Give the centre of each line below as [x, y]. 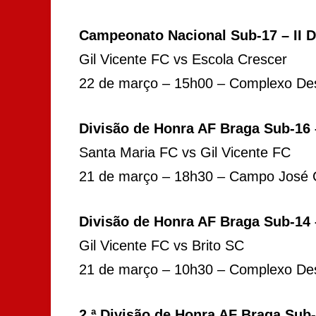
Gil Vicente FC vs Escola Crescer [183, 59]
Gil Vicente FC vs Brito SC [162, 245]
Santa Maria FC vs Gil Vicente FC [185, 152]
